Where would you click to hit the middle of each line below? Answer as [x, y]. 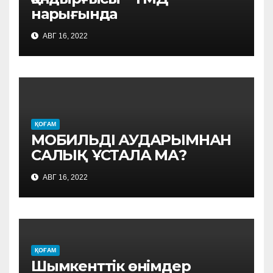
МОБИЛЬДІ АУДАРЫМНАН [131, 140]
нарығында [74, 14]
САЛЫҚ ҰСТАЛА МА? [109, 155]
